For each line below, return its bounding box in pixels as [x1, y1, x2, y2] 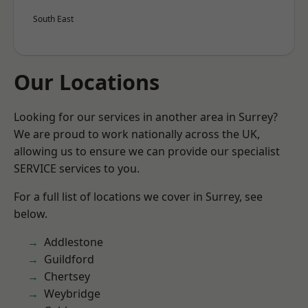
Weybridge [44, 286, 100, 301]
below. [14, 206, 47, 221]
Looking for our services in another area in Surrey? [14, 109, 278, 124]
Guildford [44, 252, 94, 267]
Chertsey [44, 269, 90, 284]
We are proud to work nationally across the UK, [14, 126, 260, 142]
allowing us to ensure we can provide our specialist [14, 144, 280, 159]
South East [33, 13, 74, 25]
